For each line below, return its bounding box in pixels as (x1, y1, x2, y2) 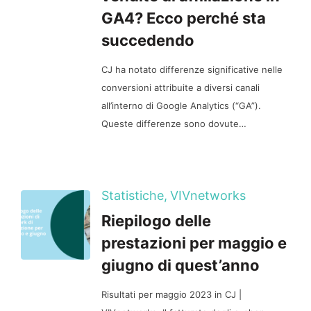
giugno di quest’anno (101, 256, 260, 274)
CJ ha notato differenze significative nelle (101, 63, 283, 75)
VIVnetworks (170, 188, 246, 203)
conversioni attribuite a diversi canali (101, 81, 260, 93)
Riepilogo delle (101, 212, 211, 230)
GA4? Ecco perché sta (101, 8, 266, 27)
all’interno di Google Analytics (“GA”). (101, 99, 261, 111)
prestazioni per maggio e (101, 234, 287, 252)
